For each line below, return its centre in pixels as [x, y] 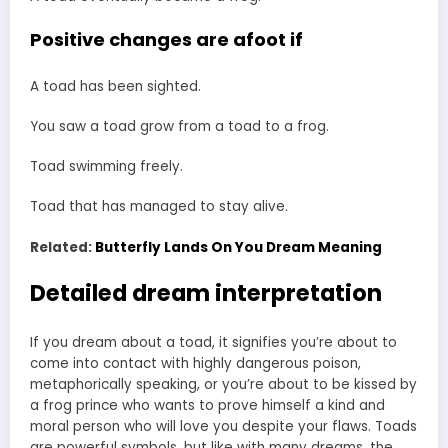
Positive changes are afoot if [166, 40]
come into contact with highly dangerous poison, [195, 364]
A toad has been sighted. [115, 86]
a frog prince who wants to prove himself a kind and [207, 406]
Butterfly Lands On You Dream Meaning [238, 247]
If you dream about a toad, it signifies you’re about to [213, 343]
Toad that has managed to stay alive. [159, 207]
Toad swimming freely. [106, 167]
